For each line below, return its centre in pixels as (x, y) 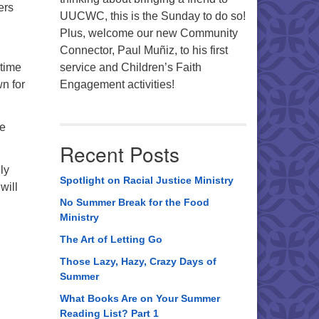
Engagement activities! (117, 84)
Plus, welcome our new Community (148, 33)
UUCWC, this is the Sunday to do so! (152, 16)
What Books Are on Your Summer (140, 298)
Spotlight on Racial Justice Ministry (146, 180)
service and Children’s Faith (130, 67)
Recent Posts (119, 154)
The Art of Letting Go (111, 239)
